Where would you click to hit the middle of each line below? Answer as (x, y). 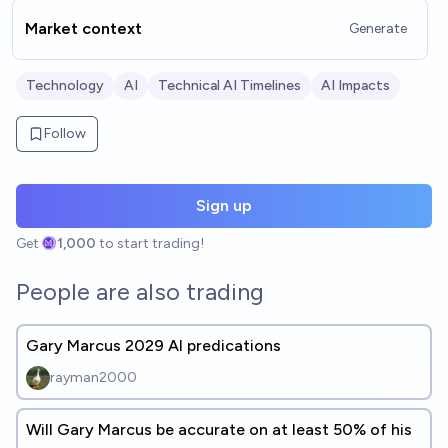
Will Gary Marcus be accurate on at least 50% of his (219, 429)
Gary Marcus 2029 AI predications (153, 345)
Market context (83, 28)
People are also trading (140, 291)
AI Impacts (355, 85)
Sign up (224, 205)
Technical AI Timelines (229, 85)
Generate (378, 28)
